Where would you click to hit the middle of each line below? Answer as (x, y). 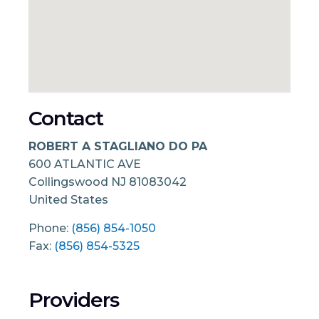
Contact (66, 118)
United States (68, 199)
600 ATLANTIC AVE (85, 164)
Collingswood (70, 182)
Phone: (50, 228)
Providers (74, 299)
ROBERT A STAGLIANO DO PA (118, 146)
